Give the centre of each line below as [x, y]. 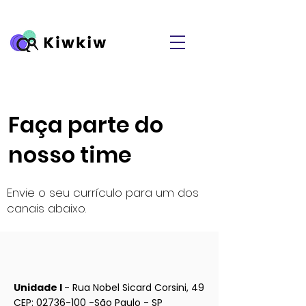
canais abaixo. [46, 208]
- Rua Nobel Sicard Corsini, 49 [134, 288]
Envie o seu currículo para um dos [103, 193]
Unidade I [39, 288]
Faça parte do [86, 125]
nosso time [70, 155]
